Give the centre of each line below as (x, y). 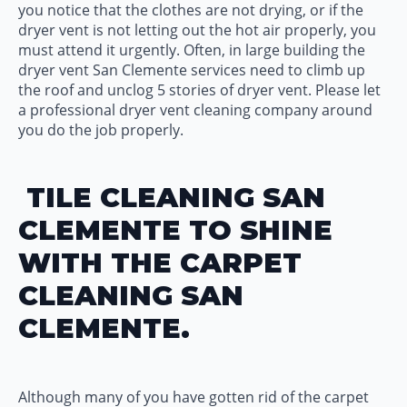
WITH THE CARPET (160, 263)
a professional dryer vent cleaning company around (195, 110)
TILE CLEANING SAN (172, 198)
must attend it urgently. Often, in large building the (192, 50)
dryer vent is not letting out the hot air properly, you (197, 30)
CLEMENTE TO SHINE (175, 230)
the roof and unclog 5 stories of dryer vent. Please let (199, 90)
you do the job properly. (101, 130)
